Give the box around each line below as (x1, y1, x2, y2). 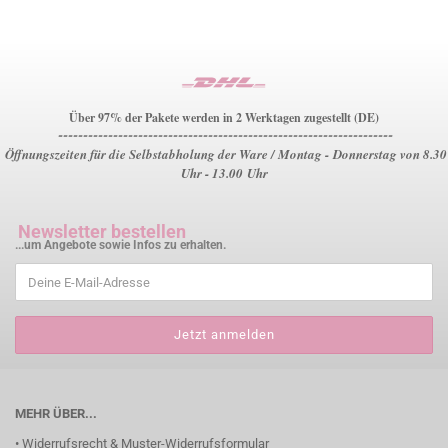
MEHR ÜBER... (15, 406, 97, 421)
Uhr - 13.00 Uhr (180, 164, 268, 182)
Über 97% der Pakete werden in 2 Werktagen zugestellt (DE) (69, 109, 379, 126)
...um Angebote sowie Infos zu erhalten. (15, 238, 226, 252)
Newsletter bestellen (18, 221, 186, 242)
